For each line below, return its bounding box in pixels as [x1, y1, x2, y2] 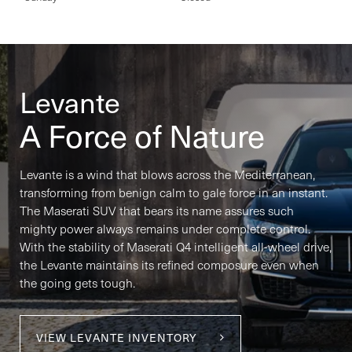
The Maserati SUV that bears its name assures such [20, 201, 294, 218]
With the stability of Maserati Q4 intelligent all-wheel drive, [20, 237, 332, 255]
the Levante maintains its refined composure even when [20, 255, 319, 273]
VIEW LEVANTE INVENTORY [36, 328, 197, 346]
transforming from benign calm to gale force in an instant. [20, 183, 328, 200]
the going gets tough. [20, 273, 135, 291]
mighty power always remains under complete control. [20, 219, 310, 236]
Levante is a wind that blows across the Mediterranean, [20, 165, 315, 182]
